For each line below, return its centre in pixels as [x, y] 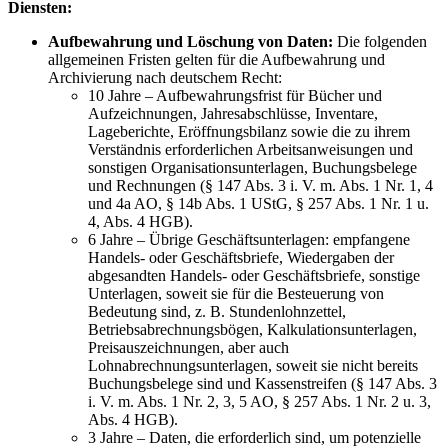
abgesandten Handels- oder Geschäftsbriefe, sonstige [254, 275]
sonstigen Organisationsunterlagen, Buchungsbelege [252, 167]
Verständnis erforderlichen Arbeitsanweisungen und [250, 149]
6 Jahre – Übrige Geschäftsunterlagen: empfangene [249, 239]
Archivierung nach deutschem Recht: [165, 77]
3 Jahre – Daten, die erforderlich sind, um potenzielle [254, 437]
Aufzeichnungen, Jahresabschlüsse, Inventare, [233, 113]
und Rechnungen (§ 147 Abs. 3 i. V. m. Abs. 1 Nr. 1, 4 [260, 185]
